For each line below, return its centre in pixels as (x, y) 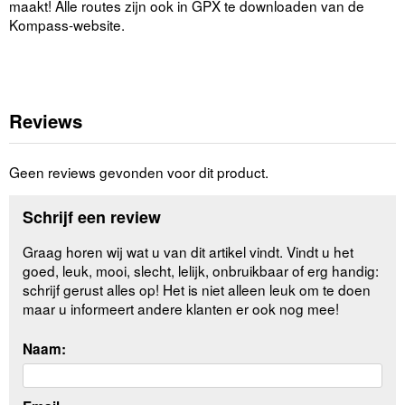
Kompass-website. (67, 24)
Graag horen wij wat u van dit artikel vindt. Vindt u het (188, 252)
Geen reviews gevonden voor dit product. (139, 171)
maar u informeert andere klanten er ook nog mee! (181, 309)
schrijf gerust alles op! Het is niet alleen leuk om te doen (197, 290)
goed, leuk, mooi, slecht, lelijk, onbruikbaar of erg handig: (201, 271)
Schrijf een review (92, 217)
